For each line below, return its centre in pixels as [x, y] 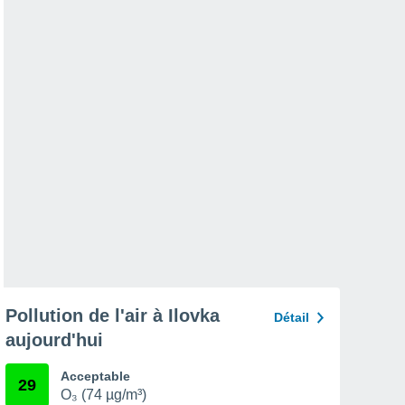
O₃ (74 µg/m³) [104, 395]
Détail [292, 317]
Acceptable [95, 376]
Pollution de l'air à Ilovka [113, 316]
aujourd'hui [54, 340]
